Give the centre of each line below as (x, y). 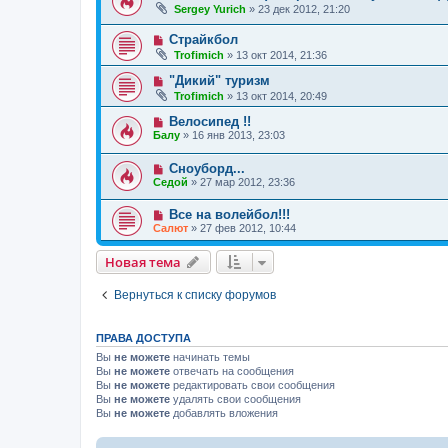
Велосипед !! (209, 122)
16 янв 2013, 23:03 (238, 135)
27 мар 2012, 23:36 (247, 181)
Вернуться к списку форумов (195, 295)
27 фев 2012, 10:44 (248, 228)
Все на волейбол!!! (229, 215)
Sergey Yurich (210, 8)
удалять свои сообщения (235, 399)
